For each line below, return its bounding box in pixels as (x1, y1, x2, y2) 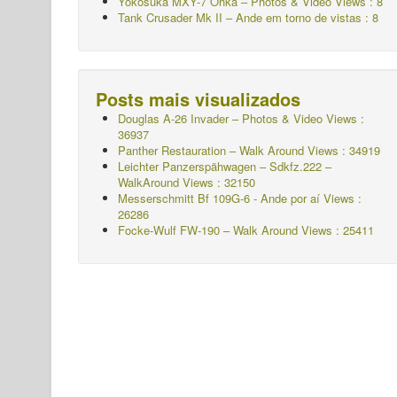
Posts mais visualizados (96, 86, 300, 113)
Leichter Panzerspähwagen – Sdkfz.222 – (118, 158, 331, 175)
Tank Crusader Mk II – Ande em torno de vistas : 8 (118, 9, 378, 27)
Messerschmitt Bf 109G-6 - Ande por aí (118, 190, 320, 207)
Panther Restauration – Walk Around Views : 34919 (118, 142, 380, 160)
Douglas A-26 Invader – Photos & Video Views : (118, 110, 364, 128)
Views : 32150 (183, 174, 255, 191)
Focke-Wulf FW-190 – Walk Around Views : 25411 (118, 222, 374, 239)
